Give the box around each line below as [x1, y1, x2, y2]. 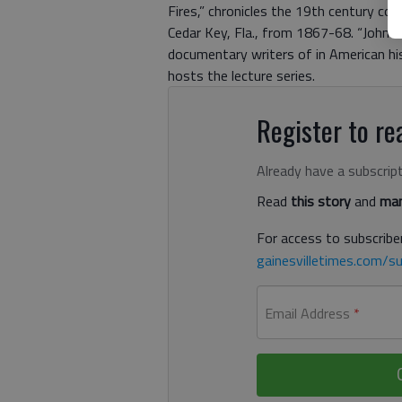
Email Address [264, 301, 350, 324]
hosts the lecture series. [168, 64, 315, 86]
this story [290, 189, 351, 212]
